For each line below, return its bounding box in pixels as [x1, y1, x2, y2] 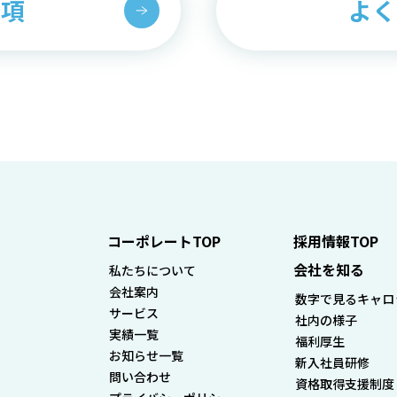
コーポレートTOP [107, 230, 222, 253]
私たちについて [109, 261, 197, 280]
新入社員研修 [294, 354, 370, 372]
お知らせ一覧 [109, 346, 184, 365]
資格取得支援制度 [294, 375, 394, 393]
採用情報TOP [292, 230, 378, 253]
